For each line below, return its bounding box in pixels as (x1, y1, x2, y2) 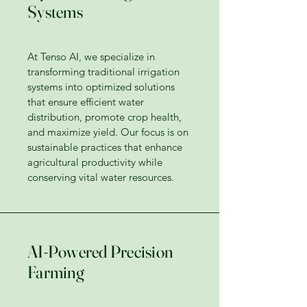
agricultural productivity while (27, 156, 162, 169)
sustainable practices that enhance (27, 140, 182, 153)
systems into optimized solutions (27, 80, 175, 93)
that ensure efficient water (27, 95, 144, 108)
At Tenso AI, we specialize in (27, 50, 155, 63)
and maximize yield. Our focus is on (27, 125, 188, 138)
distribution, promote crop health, (27, 110, 182, 123)
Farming (27, 262, 84, 282)
